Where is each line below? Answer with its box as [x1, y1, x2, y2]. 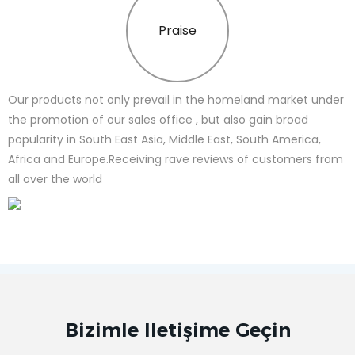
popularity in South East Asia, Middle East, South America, [8, 132, 321, 148]
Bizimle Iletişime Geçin [64, 319, 291, 342]
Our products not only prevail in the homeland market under [8, 92, 344, 109]
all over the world [8, 171, 102, 188]
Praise [158, 21, 197, 40]
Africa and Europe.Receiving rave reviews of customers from [8, 151, 343, 168]
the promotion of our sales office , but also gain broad [8, 112, 308, 128]
